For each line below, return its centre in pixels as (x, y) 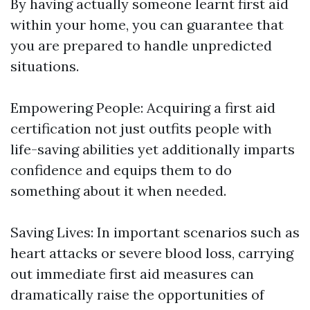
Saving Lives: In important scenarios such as (155, 232)
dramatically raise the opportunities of (137, 295)
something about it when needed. (118, 191)
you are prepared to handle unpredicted (141, 46)
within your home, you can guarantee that (147, 25)
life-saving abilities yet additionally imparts (153, 149)
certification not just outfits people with (141, 129)
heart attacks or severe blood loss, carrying (152, 253)
